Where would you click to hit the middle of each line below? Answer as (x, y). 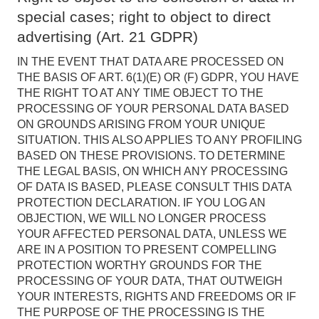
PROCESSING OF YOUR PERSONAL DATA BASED (153, 109)
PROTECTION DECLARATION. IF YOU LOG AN (141, 203)
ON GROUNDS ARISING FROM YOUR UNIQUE (141, 124)
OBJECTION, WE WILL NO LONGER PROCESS (142, 218)
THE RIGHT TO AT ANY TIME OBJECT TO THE (140, 93)
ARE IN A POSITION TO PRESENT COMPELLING (147, 250)
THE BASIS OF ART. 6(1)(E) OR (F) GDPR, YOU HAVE (158, 77)
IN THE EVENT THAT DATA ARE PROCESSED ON (151, 62)
